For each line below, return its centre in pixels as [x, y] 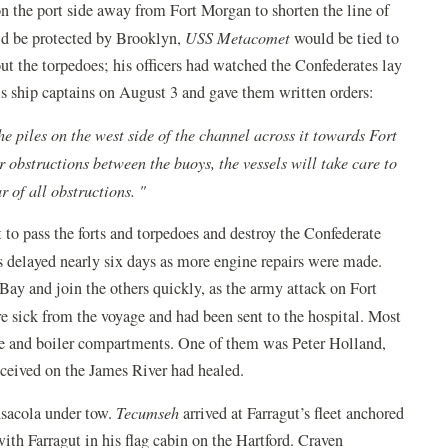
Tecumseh [148, 412]
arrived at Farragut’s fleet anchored [292, 412]
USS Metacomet [238, 37]
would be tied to [345, 37]
